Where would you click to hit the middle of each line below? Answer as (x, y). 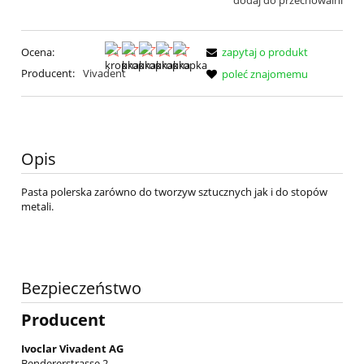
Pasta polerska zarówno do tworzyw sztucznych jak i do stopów (174, 192)
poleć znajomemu (265, 74)
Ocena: (38, 52)
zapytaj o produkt (265, 52)
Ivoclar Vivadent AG (72, 348)
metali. (37, 207)
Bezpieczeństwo (81, 288)
